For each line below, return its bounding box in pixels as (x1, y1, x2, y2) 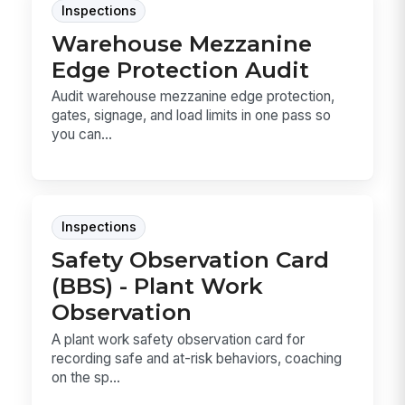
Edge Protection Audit (52, 55, 310, 83)
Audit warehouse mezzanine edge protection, (52, 88, 335, 106)
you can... (52, 126, 113, 144)
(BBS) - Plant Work (52, 272, 264, 300)
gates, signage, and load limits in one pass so (52, 107, 332, 125)
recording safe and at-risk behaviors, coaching (52, 349, 343, 367)
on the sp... (52, 368, 121, 386)
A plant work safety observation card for (52, 330, 306, 348)
